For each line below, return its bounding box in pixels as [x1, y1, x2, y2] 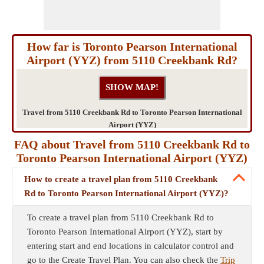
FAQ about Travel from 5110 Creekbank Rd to [14, 138, 250, 151]
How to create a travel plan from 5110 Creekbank [24, 174, 217, 184]
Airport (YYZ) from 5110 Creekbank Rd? [27, 54, 237, 67]
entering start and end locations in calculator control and [27, 241, 234, 250]
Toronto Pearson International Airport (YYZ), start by [27, 227, 223, 236]
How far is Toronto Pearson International [27, 40, 237, 53]
